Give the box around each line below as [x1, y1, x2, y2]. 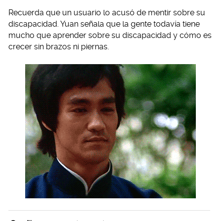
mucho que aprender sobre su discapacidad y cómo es [8, 31, 212, 40]
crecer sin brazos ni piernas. [8, 42, 109, 52]
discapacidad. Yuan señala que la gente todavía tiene [8, 19, 200, 29]
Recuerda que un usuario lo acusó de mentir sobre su [8, 8, 205, 18]
